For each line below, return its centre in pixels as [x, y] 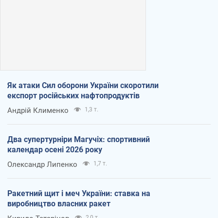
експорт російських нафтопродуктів [73, 95]
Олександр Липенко [42, 164]
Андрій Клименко [38, 110]
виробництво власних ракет [59, 203]
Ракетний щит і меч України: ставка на [79, 193]
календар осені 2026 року [55, 149]
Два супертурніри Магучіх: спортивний [79, 139]
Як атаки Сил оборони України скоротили [83, 85]
